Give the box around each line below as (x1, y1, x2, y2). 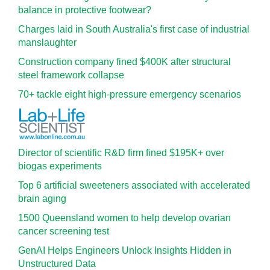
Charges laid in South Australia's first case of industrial (18, 24, 250, 35)
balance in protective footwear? (18, 5, 151, 16)
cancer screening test (18, 226, 109, 237)
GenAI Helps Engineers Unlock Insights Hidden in (18, 245, 231, 256)
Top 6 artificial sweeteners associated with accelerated (18, 180, 250, 191)
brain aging (18, 193, 66, 204)
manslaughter (18, 37, 77, 48)
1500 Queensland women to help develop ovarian (18, 213, 231, 224)
